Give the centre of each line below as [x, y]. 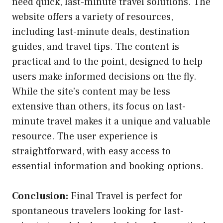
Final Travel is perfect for [125, 196]
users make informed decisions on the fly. [104, 76]
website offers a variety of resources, [93, 17]
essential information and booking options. [108, 166]
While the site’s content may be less [91, 91]
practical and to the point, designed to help [107, 61]
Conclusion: [40, 196]
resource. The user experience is [85, 136]
